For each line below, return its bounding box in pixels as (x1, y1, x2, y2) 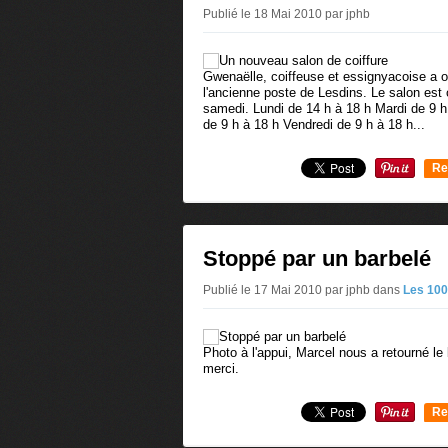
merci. (203, 361, 239, 376)
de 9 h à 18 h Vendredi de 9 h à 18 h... (203, 117, 425, 132)
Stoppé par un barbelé (203, 246, 431, 271)
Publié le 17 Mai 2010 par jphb (203, 283, 373, 297)
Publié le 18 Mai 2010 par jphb (203, 7, 370, 21)
